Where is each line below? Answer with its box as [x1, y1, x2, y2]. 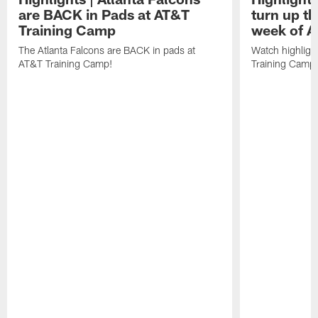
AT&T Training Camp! [18, 57, 113, 70]
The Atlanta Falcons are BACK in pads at [18, 44, 196, 57]
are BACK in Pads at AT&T [18, 6, 190, 23]
